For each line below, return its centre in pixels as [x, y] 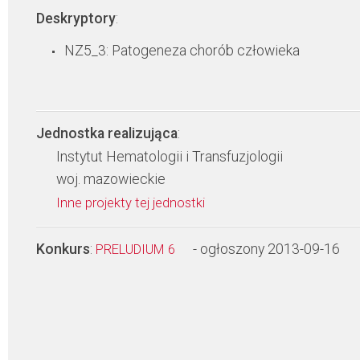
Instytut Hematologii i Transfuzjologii [170, 157]
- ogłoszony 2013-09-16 [266, 249]
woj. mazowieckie [111, 179]
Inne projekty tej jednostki [132, 203]
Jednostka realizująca [107, 133]
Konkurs [63, 249]
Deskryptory [76, 18]
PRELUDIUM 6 [137, 250]
